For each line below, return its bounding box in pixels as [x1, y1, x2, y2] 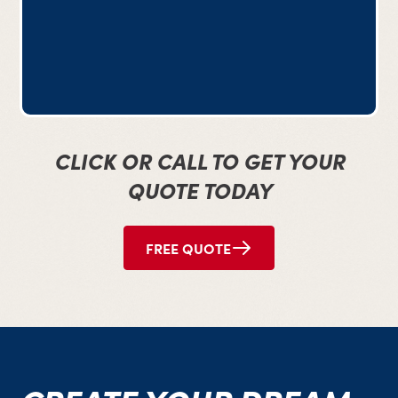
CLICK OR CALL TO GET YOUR [53, 146, 345, 176]
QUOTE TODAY [126, 175, 272, 205]
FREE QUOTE [146, 238, 231, 259]
